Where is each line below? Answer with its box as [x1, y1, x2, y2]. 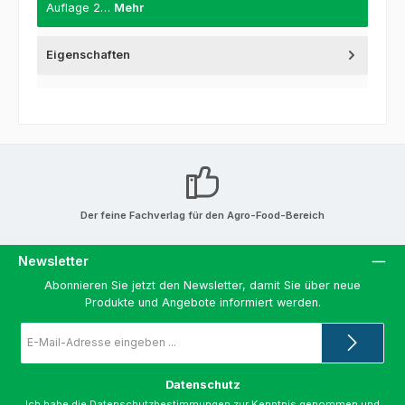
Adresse [21, 348, 57, 359]
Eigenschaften [46, 48, 130, 61]
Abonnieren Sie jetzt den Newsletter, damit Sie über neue [44, 278, 361, 292]
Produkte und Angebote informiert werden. [84, 295, 321, 309]
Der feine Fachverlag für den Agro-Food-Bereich [80, 208, 325, 221]
